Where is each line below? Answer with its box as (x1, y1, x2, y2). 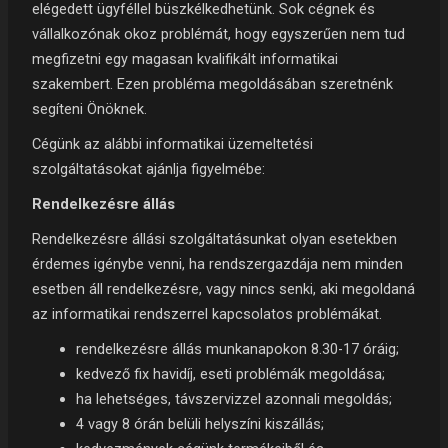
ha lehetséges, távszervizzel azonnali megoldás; (76, 389, 393, 408)
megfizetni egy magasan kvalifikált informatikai (32, 49, 339, 68)
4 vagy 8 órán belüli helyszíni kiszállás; (76, 414, 325, 433)
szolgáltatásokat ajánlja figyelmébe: (32, 159, 266, 178)
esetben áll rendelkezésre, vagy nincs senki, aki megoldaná (32, 279, 416, 298)
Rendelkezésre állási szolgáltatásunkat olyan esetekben (32, 229, 398, 248)
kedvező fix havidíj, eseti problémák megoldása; (76, 364, 386, 383)
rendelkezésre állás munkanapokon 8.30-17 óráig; (76, 339, 400, 358)
